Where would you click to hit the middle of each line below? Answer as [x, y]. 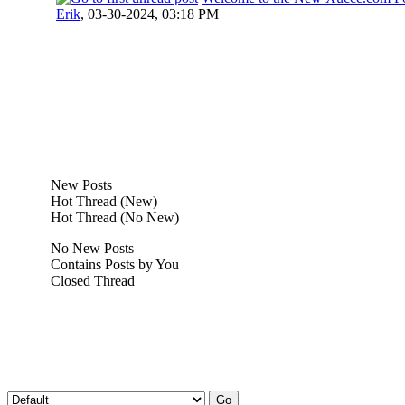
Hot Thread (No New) [113, 217]
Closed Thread [91, 280]
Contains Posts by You [113, 264]
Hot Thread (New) [102, 201]
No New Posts [90, 248]
